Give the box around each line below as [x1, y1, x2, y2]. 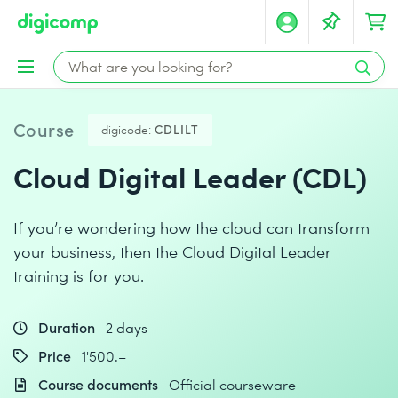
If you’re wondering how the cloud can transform [13, 216, 370, 238]
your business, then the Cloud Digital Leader [13, 240, 331, 262]
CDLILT [154, 121, 199, 138]
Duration [35, 318, 99, 337]
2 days [106, 318, 147, 337]
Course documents [35, 375, 162, 394]
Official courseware [169, 375, 296, 394]
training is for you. [13, 264, 144, 286]
